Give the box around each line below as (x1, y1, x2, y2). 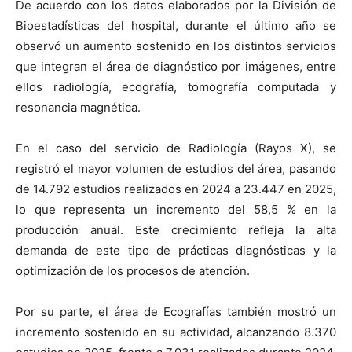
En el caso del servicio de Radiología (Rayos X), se (16, 141, 336, 156)
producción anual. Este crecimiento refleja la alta (16, 222, 336, 238)
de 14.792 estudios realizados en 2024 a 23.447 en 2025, (16, 181, 336, 197)
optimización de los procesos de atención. (16, 263, 250, 279)
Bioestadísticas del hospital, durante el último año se (16, 18, 336, 34)
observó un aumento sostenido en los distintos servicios (16, 38, 336, 54)
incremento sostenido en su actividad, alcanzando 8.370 (16, 324, 336, 340)
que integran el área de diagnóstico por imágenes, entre (16, 59, 336, 75)
